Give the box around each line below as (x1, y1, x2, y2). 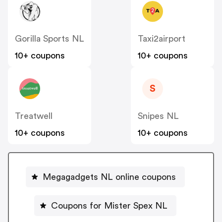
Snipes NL (138, 111, 179, 121)
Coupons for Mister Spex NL (51, 201, 167, 210)
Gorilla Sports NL (15, 34, 84, 44)
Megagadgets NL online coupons (42, 172, 176, 181)
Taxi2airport (138, 34, 185, 44)
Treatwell (15, 111, 53, 121)
